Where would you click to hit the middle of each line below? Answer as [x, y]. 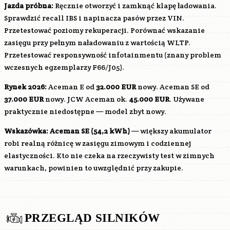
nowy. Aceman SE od [173, 87]
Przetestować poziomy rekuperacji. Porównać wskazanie [104, 30]
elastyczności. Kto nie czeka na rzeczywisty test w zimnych [109, 156]
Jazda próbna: [29, 6]
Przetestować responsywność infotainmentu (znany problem [113, 55]
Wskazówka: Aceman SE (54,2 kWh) [67, 131]
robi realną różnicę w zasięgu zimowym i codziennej [98, 143]
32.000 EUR [116, 87]
